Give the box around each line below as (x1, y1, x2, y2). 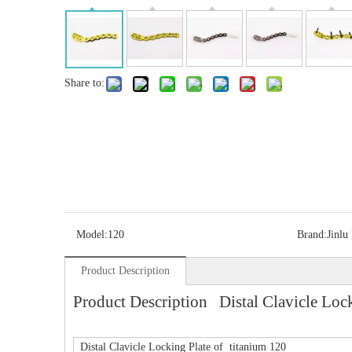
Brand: (296, 229, 327, 241)
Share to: (64, 77, 104, 90)
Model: (76, 229, 108, 241)
